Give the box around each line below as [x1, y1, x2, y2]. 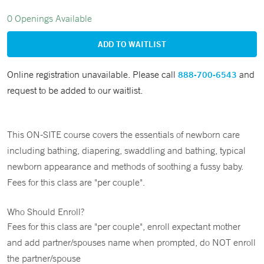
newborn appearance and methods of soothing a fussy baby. [7, 160, 243, 172]
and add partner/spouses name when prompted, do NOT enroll [7, 236, 256, 248]
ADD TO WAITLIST [98, 39, 166, 49]
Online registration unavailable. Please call [7, 68, 178, 80]
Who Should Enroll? [7, 206, 84, 217]
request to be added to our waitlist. [7, 84, 143, 96]
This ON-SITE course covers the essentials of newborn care [7, 128, 240, 140]
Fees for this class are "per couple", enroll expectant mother [7, 220, 240, 232]
